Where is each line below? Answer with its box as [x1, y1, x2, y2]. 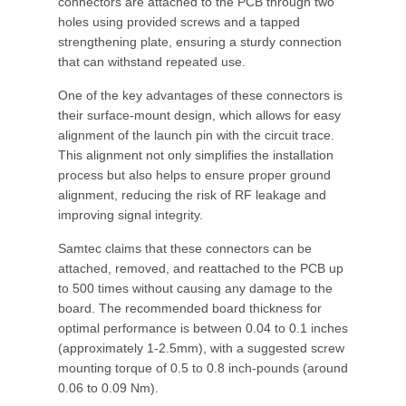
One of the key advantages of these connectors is [58, 88, 343, 102]
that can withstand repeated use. [58, 54, 246, 69]
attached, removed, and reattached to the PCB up [58, 261, 343, 275]
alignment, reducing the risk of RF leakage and [58, 188, 326, 202]
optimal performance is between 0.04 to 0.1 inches [58, 321, 348, 335]
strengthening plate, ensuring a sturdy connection [58, 34, 342, 49]
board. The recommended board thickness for [58, 301, 322, 315]
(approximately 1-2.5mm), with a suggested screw [58, 341, 344, 355]
